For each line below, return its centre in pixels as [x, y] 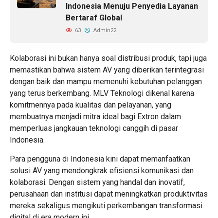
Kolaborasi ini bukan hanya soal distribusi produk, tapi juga [108, 58]
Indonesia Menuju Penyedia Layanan [132, 6]
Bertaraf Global [94, 18]
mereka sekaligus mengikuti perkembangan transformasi [106, 206]
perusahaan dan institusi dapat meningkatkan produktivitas [109, 194]
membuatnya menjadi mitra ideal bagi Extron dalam [95, 117]
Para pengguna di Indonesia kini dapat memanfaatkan [100, 159]
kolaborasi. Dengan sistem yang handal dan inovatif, [97, 182]
